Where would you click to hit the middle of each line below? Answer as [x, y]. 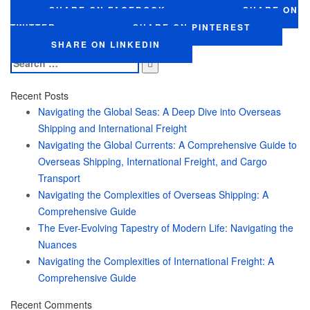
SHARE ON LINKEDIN [106, 44]
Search [26, 60]
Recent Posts [39, 95]
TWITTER [33, 27]
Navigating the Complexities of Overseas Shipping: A [153, 194]
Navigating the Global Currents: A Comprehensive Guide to [167, 145]
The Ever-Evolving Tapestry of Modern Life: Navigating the [166, 228]
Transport [59, 178]
